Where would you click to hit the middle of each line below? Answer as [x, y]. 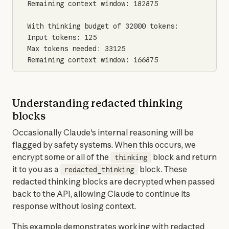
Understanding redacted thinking [97, 103]
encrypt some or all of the [61, 157]
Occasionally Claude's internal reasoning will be [103, 132]
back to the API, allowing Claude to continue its [101, 194]
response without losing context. [74, 206]
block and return [184, 157]
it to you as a [36, 169]
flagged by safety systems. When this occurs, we [104, 145]
